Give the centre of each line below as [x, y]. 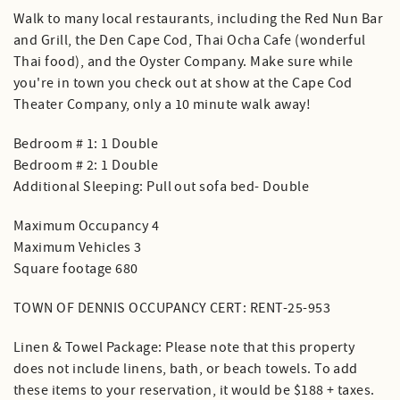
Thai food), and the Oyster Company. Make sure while [183, 62]
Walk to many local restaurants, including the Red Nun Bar [199, 19]
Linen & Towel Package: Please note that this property [184, 347]
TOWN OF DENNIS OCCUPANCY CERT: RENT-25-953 [172, 308]
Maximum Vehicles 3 [78, 247]
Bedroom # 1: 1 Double [86, 144]
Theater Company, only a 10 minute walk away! [162, 104]
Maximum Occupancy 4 [87, 226]
